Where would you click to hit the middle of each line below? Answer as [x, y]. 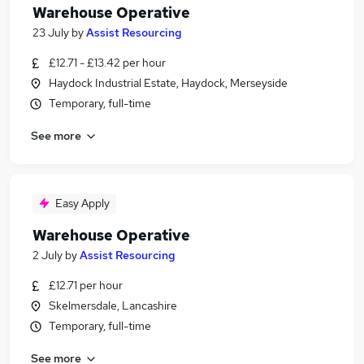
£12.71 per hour [86, 285]
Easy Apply [82, 203]
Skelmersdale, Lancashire [113, 305]
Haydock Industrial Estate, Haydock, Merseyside [168, 83]
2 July [48, 255]
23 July [51, 32]
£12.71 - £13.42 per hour [107, 63]
